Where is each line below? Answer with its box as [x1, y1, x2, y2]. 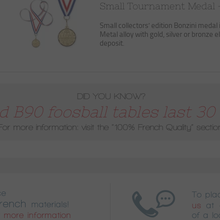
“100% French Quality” [111, 122, 193, 132]
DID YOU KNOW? [77, 91, 145, 101]
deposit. [100, 38, 124, 48]
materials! [27, 199, 69, 209]
